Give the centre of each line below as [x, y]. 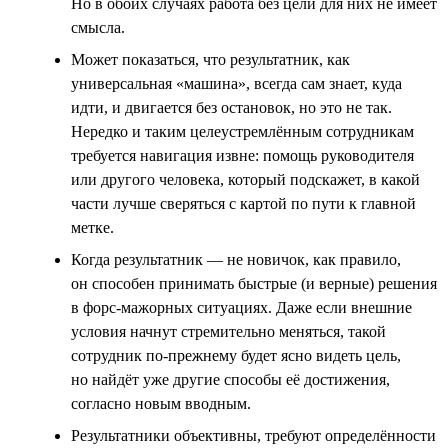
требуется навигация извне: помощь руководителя [242, 155]
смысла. [98, 27]
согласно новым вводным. [161, 403]
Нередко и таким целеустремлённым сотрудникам [242, 131]
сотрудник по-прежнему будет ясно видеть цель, [236, 355]
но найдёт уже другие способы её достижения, [230, 379]
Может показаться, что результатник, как [210, 59]
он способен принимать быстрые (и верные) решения [254, 283]
